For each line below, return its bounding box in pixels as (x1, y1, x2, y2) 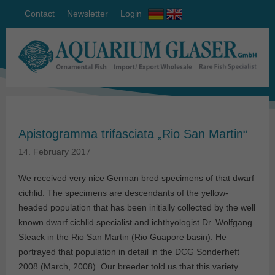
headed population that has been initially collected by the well (18, 203, 255, 213)
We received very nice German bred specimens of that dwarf (18, 173, 254, 184)
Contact (25, 9, 55, 18)
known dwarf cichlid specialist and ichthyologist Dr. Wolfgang (18, 217, 252, 228)
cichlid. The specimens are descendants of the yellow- (18, 188, 228, 198)
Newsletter (67, 9, 108, 18)
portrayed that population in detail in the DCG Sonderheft (18, 247, 239, 257)
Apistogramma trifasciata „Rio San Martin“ (18, 127, 247, 141)
